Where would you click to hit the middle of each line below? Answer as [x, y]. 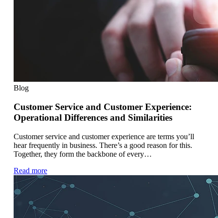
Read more [30, 170]
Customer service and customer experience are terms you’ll [104, 136]
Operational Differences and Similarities [93, 118]
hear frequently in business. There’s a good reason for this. [103, 145]
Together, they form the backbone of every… [83, 154]
